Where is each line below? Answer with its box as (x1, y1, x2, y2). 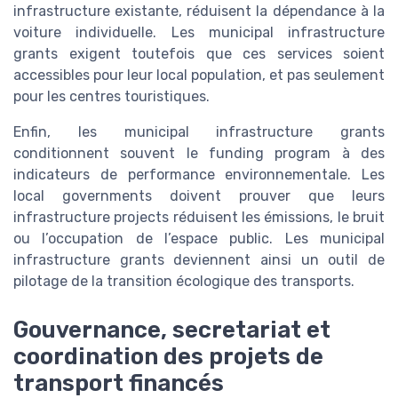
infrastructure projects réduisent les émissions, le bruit (13, 209, 385, 227)
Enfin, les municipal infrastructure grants (13, 123, 385, 141)
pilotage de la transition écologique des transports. (13, 273, 354, 291)
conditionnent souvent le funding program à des (13, 145, 385, 163)
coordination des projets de (13, 342, 323, 370)
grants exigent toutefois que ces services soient (13, 45, 385, 63)
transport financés (13, 369, 224, 396)
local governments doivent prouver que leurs (13, 187, 385, 205)
